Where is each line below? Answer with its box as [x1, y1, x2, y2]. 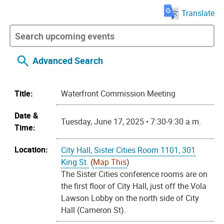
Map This [93, 156, 127, 168]
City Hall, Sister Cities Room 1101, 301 [61, 144, 196, 156]
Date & [14, 110, 39, 121]
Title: [14, 88, 33, 99]
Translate [181, 7, 214, 18]
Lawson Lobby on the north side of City [61, 192, 199, 204]
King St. [61, 156, 89, 168]
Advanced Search [32, 54, 103, 67]
